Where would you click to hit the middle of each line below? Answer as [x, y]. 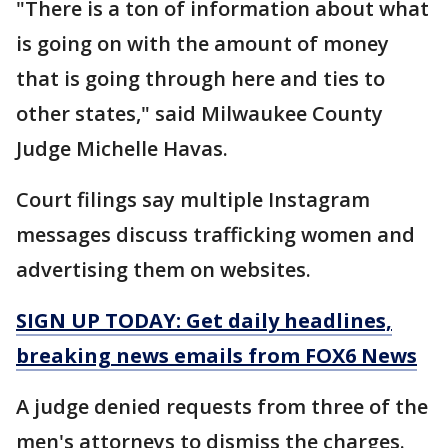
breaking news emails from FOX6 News [216, 355]
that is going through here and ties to [200, 78]
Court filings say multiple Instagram [193, 199]
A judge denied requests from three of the [222, 406]
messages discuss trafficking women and [215, 234]
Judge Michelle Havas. [122, 148]
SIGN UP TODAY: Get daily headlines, [204, 320]
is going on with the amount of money [202, 43]
